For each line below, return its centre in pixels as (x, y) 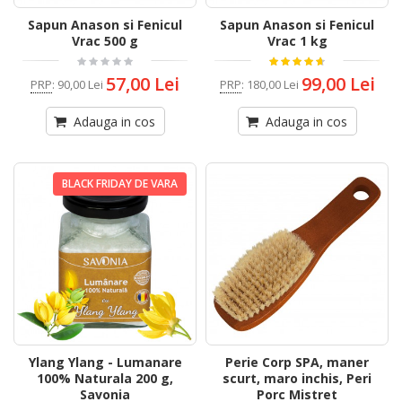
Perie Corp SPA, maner (297, 363)
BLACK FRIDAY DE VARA (120, 184)
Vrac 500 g (105, 41)
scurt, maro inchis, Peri (297, 379)
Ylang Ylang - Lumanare (105, 363)
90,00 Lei (80, 84)
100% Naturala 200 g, (105, 379)
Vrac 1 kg (297, 41)
